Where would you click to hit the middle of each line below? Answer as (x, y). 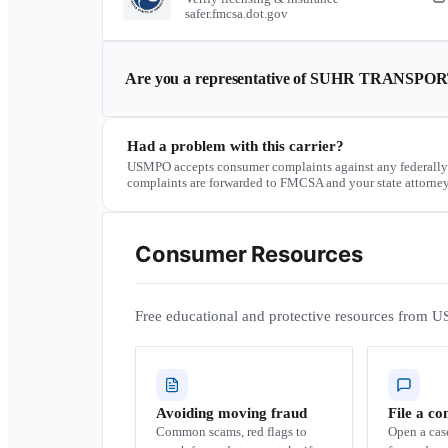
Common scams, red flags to (231, 431)
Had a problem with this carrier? (235, 146)
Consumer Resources (249, 254)
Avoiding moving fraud (231, 413)
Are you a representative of (218, 78)
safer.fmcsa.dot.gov (236, 14)
